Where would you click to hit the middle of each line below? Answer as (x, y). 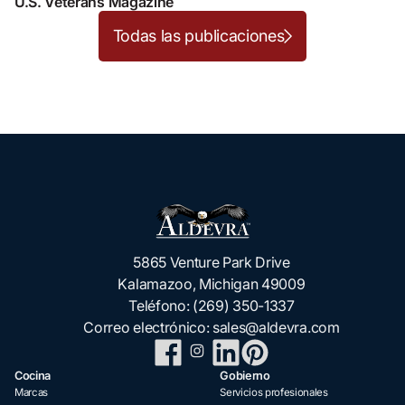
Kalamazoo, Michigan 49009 (212, 283)
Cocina (33, 375)
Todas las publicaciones (198, 35)
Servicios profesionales (274, 392)
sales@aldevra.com (276, 327)
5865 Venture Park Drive (212, 262)
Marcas (32, 392)
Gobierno (245, 375)
